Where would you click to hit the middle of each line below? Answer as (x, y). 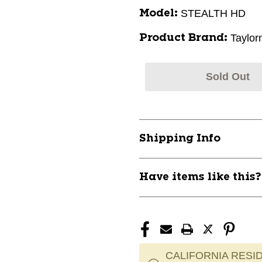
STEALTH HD (213, 13)
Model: (158, 13)
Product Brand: (183, 38)
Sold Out (227, 77)
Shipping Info (180, 139)
